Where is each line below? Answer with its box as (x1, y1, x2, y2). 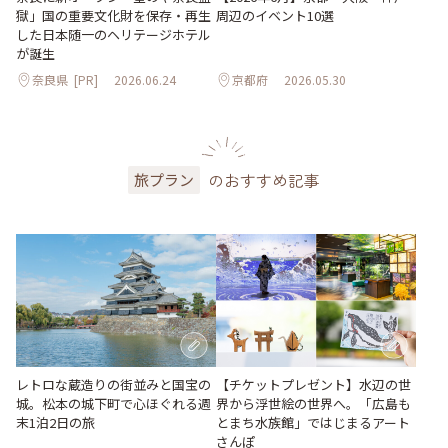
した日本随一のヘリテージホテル (16, 25, 211, 45)
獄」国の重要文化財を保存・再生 (16, 6, 211, 26)
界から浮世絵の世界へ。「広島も (216, 394, 411, 414)
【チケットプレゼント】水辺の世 (216, 375, 411, 395)
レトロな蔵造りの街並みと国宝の (16, 375, 211, 395)
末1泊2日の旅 (16, 413, 95, 433)
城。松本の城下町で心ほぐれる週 (16, 394, 211, 414)
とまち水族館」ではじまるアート (216, 413, 410, 433)
